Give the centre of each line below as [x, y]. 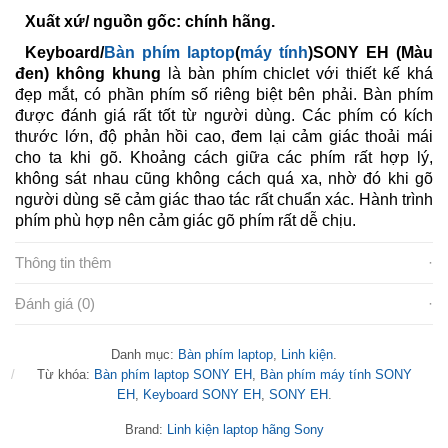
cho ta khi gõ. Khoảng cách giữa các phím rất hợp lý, [224, 157]
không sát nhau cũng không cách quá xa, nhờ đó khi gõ [224, 178]
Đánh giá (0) [55, 303]
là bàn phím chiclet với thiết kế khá [297, 73]
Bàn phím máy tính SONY [335, 374]
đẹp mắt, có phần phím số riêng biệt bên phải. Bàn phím [224, 94]
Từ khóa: [65, 374]
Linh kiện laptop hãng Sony [245, 429]
